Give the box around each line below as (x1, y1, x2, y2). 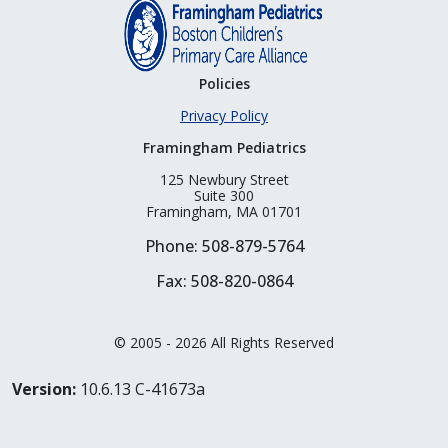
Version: (12, 377, 76, 400)
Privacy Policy (180, 105, 268, 125)
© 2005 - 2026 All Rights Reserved (114, 332, 334, 352)
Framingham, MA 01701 (146, 201, 302, 221)
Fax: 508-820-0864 (155, 269, 293, 292)
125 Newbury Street (159, 169, 289, 189)
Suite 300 (194, 185, 254, 205)
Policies (198, 73, 250, 93)
